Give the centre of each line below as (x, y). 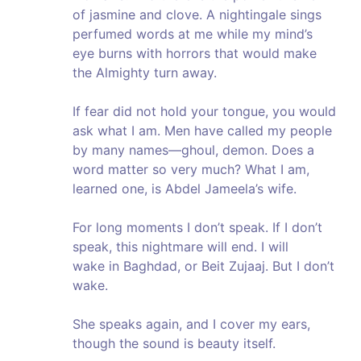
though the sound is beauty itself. (174, 344)
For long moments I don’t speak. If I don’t (197, 228)
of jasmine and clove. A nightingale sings (197, 15)
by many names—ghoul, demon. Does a (193, 150)
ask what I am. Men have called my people (202, 131)
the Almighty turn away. (145, 73)
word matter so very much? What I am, (191, 170)
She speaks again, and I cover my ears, (191, 324)
